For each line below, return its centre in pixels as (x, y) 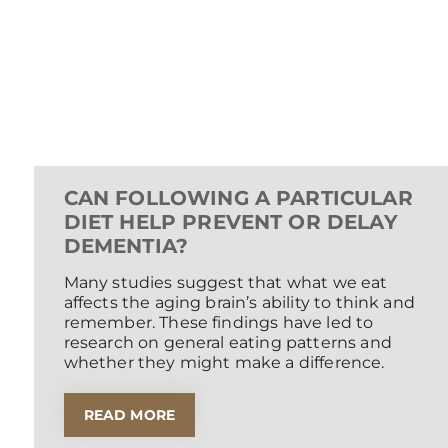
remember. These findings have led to (218, 323)
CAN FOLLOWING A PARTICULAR (238, 198)
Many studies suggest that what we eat (225, 283)
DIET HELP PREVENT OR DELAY (230, 222)
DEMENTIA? (126, 246)
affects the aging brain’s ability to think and (239, 303)
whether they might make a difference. (224, 363)
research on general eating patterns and (227, 343)
